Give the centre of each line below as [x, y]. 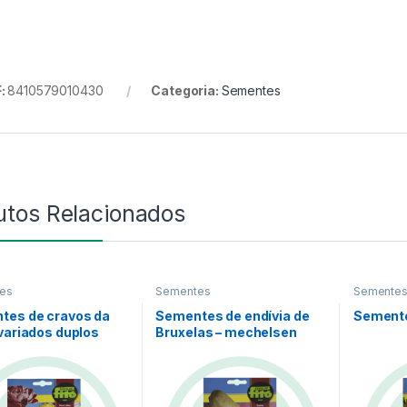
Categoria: [186, 90]
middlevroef [194, 349]
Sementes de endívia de [233, 316]
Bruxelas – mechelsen [226, 333]
